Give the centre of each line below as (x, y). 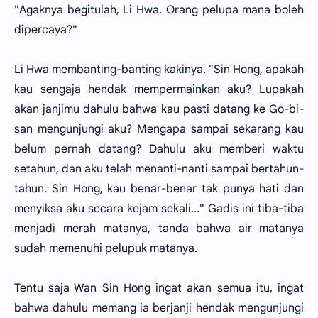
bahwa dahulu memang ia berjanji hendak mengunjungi (159, 308)
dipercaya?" (46, 30)
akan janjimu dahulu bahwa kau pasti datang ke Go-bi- (159, 109)
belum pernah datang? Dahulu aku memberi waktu (159, 149)
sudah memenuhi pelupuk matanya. (106, 248)
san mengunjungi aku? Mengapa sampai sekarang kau (159, 129)
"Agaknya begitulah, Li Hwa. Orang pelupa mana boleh (159, 10)
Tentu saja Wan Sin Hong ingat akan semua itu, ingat (159, 288)
